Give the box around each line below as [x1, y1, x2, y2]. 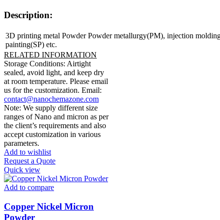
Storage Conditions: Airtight [4, 59, 91, 68]
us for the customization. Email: [4, 85, 102, 94]
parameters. [4, 138, 47, 147]
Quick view [4, 165, 40, 174]
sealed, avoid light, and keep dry [4, 68, 104, 77]
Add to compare [4, 183, 54, 192]
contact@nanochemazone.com [4, 94, 99, 103]
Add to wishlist [4, 147, 51, 156]
